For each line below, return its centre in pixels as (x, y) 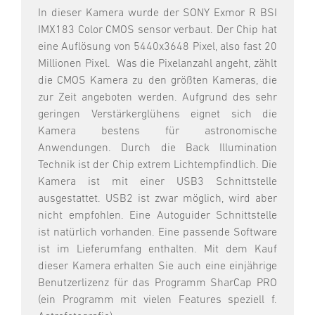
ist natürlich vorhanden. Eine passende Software (157, 233)
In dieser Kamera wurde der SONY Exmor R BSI (157, 14)
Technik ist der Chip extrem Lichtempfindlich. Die (157, 166)
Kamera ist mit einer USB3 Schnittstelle (157, 182)
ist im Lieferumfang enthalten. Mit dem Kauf (157, 250)
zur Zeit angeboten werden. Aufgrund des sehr (157, 98)
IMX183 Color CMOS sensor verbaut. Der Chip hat (157, 31)
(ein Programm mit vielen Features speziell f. (157, 301)
